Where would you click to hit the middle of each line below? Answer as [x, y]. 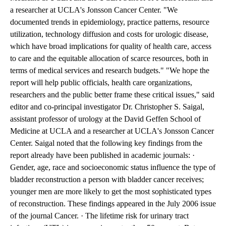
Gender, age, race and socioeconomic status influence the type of [113, 167]
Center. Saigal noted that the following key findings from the [106, 143]
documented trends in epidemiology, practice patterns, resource [110, 22]
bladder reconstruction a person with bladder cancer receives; [107, 180]
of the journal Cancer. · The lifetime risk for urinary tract [99, 216]
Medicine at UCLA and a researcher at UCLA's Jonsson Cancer [112, 131]
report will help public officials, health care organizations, [101, 83]
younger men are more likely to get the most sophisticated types [111, 192]
